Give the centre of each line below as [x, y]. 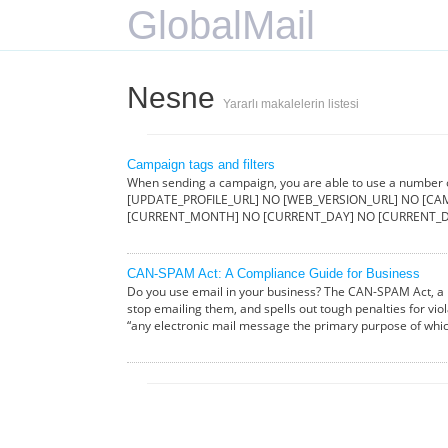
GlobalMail [221, 25]
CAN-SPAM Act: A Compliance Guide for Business [273, 273]
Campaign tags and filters [201, 164]
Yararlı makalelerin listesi [291, 104]
